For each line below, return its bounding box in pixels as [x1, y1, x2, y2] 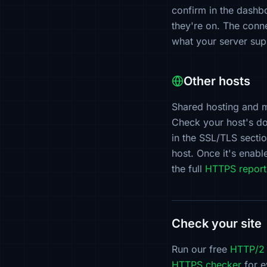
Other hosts [184, 74, 250, 88]
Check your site [172, 216, 262, 231]
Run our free [172, 243, 230, 255]
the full [172, 163, 205, 175]
